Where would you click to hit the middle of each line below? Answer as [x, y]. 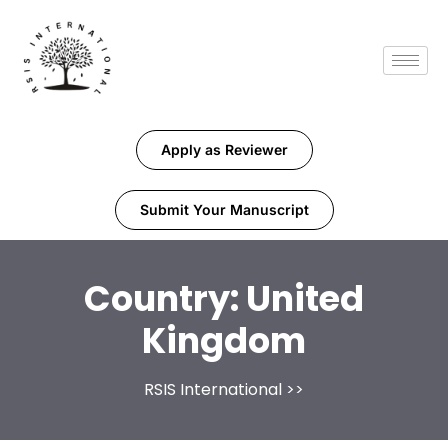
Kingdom [224, 341]
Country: [165, 299]
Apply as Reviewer [224, 150]
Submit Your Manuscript [224, 210]
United [305, 299]
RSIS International [213, 390]
